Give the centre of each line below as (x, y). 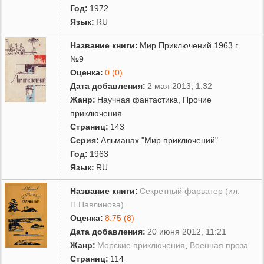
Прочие (197, 99)
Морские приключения (141, 245)
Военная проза (219, 245)
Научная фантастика (138, 99)
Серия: (85, 140)
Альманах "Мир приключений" (160, 140)
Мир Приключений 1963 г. (190, 45)
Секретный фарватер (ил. (190, 191)
